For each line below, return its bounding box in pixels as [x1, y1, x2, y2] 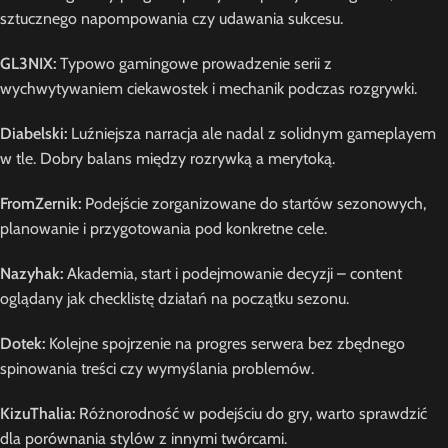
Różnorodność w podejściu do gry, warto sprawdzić [75, 404, 427, 423]
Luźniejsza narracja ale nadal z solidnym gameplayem [67, 124, 436, 143]
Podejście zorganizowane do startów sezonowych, [81, 194, 426, 213]
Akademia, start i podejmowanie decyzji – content [63, 264, 402, 283]
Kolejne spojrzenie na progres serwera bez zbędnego [45, 334, 405, 353]
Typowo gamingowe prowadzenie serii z [56, 54, 332, 73]
